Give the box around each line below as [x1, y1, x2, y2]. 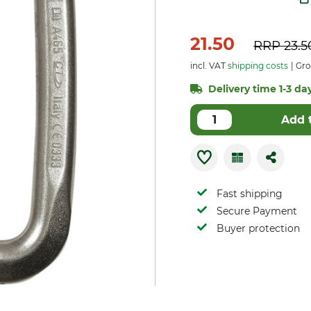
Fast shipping [217, 187, 283, 200]
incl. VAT [190, 60, 228, 71]
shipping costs [228, 60, 288, 71]
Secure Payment [217, 205, 297, 217]
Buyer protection [217, 222, 300, 235]
